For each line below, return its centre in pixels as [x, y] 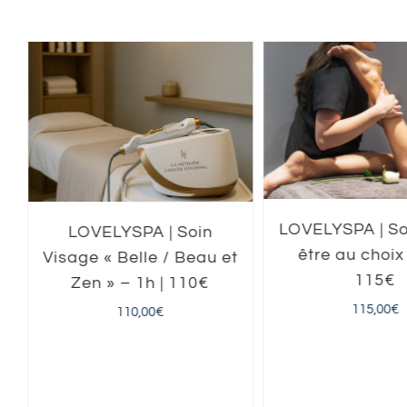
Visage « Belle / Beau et [140, 257]
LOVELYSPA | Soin [140, 232]
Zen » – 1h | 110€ [140, 283]
